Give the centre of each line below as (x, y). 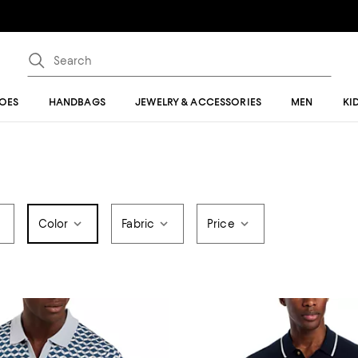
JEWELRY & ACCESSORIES (198, 102)
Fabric (138, 224)
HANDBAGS (77, 102)
